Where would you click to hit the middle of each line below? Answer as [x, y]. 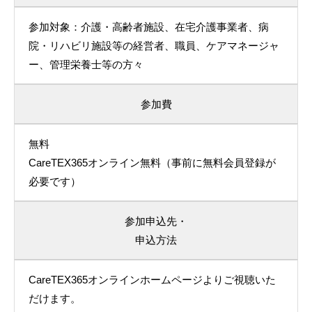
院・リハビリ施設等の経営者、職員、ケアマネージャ [154, 46]
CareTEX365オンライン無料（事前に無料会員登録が [152, 163]
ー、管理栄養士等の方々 [86, 64]
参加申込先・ [156, 221]
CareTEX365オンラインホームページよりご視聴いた [152, 280]
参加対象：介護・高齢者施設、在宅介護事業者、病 [149, 27]
